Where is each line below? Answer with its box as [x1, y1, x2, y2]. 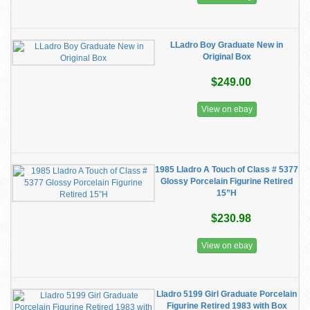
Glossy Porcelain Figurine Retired [161, 176, 293, 186]
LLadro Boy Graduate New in [170, 40, 283, 50]
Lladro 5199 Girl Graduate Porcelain [156, 289, 297, 299]
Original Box [202, 52, 251, 62]
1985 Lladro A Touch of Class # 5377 [155, 165, 298, 174]
